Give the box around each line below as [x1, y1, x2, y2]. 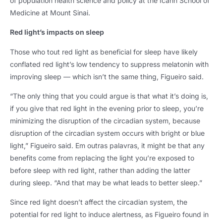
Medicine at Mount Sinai [10, 8, 88, 17]
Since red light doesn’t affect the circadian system [10, 198, 173, 207]
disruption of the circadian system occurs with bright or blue [10, 129, 205, 138]
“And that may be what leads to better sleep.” [54, 178, 202, 187]
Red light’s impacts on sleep [10, 28, 104, 37]
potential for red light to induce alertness [10, 210, 141, 219]
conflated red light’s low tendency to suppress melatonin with [10, 59, 209, 68]
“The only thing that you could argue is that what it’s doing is [10, 92, 206, 101]
